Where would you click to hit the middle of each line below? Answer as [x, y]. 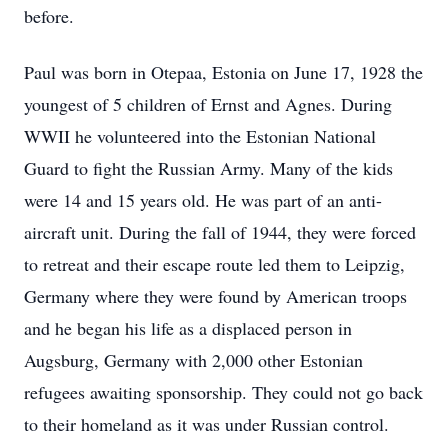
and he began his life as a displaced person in [188, 328]
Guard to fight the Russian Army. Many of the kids [208, 168]
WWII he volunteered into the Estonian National [200, 136]
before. [49, 16]
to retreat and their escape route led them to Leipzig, [214, 264]
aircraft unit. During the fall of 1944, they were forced [220, 232]
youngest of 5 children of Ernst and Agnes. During [208, 104]
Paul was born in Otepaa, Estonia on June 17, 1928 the [223, 72]
